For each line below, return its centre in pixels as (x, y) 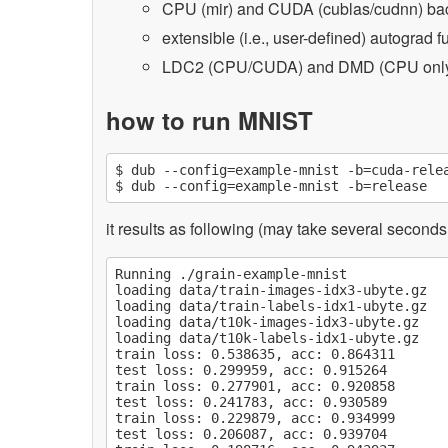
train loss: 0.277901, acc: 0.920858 (255, 386)
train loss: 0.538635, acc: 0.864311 (255, 354)
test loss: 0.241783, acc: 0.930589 (251, 402)
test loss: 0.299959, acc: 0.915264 (251, 370)
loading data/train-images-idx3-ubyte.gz (271, 290)
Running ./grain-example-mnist (231, 274)
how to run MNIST (210, 119)
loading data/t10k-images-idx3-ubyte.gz (267, 322)
